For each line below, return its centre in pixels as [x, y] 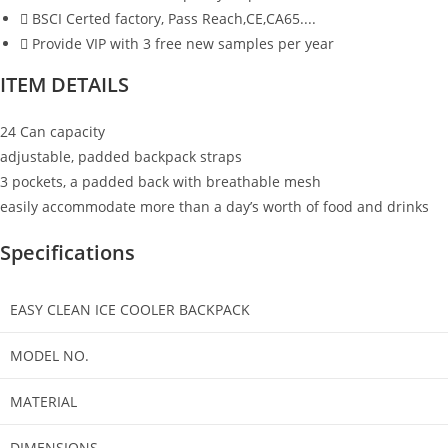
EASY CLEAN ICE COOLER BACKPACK [130, 309]
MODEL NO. [49, 355]
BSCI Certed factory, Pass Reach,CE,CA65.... [174, 18]
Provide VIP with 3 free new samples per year [183, 43]
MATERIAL [43, 401]
